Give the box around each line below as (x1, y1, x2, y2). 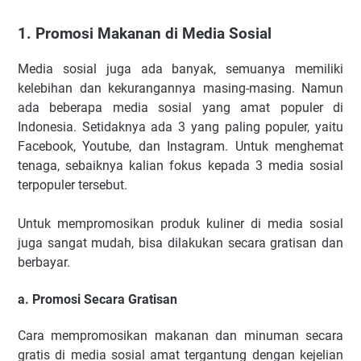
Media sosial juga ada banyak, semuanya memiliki (18, 61, 343, 77)
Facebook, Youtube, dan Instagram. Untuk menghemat (18, 139, 343, 155)
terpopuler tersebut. (18, 177, 131, 193)
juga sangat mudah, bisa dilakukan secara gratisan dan (18, 235, 343, 251)
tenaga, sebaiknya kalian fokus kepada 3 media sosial (18, 158, 343, 174)
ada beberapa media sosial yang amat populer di (18, 100, 343, 116)
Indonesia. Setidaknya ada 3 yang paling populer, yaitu (18, 119, 343, 135)
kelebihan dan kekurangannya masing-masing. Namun (18, 81, 343, 97)
